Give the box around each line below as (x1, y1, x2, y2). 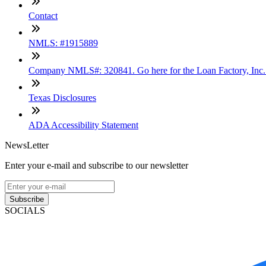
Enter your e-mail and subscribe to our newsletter (5, 160, 188, 171)
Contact (28, 11, 58, 21)
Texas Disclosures (28, 93, 96, 103)
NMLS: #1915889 (28, 38, 98, 49)
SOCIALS (5, 205, 45, 216)
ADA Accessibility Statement (28, 120, 138, 131)
